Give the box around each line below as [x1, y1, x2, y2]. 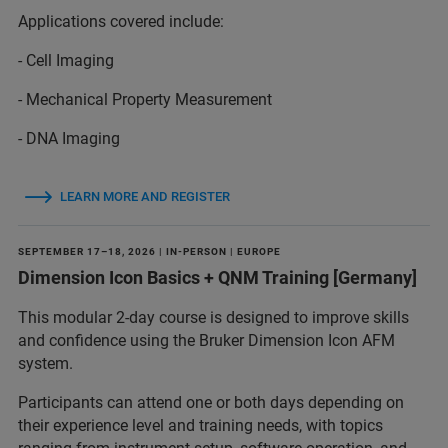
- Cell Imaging [18, 51, 114, 70]
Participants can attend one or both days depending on [18, 393, 404, 412]
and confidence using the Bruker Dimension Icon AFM [18, 331, 395, 350]
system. [18, 354, 73, 373]
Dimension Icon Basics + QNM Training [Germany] [18, 267, 417, 288]
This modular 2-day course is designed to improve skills [18, 308, 409, 327]
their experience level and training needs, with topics [18, 416, 383, 435]
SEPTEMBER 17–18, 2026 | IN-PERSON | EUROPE [18, 246, 281, 257]
